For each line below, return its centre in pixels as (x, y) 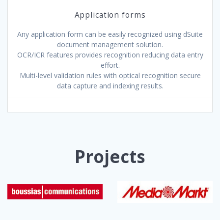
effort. (110, 65)
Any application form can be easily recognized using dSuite (110, 34)
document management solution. (110, 45)
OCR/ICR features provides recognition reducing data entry (110, 55)
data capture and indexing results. (110, 86)
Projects (110, 157)
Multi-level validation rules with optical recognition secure (110, 76)
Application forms (110, 15)
